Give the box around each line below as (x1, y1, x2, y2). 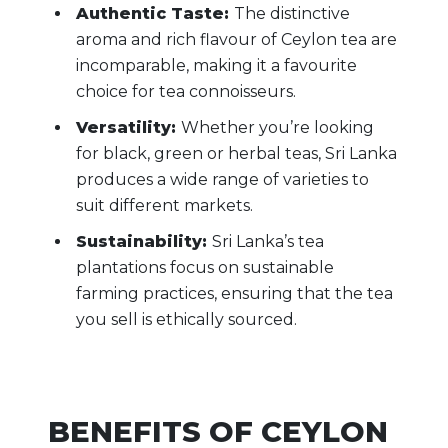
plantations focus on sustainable (76, 258, 334, 277)
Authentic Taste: (76, 4, 234, 23)
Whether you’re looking (181, 118, 374, 137)
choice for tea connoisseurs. (76, 82, 296, 101)
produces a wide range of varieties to (76, 170, 369, 189)
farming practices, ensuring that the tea (76, 284, 393, 303)
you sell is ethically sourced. (76, 310, 297, 329)
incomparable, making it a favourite (76, 56, 357, 75)
